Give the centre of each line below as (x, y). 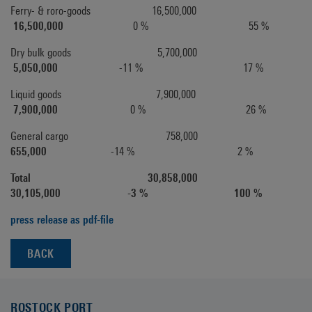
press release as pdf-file (62, 220)
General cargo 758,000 (142, 136)
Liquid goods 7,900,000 (135, 94)
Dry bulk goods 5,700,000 (136, 53)
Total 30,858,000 (133, 178)
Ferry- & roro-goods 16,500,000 (133, 11)
